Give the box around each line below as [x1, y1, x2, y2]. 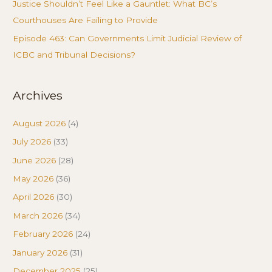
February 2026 [13, 229, 73, 239]
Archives [13, 87, 63, 103]
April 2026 [13, 192, 55, 202]
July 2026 [13, 137, 52, 147]
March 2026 [13, 210, 63, 220]
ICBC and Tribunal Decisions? [13, 50, 136, 60]
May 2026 [13, 174, 54, 184]
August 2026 [13, 118, 66, 128]
